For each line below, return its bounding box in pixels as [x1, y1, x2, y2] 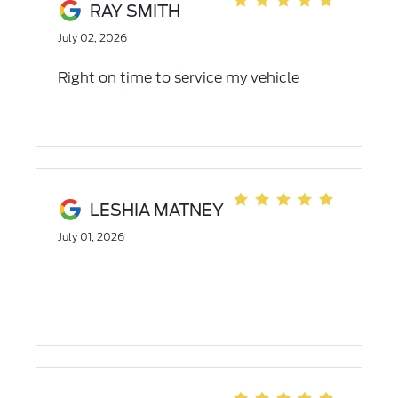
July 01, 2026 [57, 230, 124, 243]
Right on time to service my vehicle [57, 69, 299, 86]
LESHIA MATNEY [89, 200, 224, 219]
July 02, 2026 [57, 31, 127, 44]
